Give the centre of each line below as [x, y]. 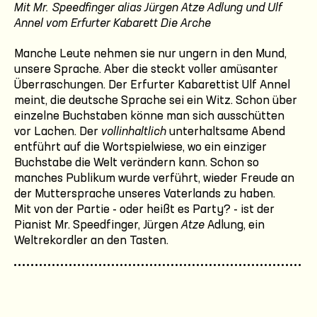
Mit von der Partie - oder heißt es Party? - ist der [144, 209]
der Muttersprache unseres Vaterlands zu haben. [145, 194]
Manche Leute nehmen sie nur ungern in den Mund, [150, 54]
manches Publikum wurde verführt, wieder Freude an [154, 178]
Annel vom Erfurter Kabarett [87, 23]
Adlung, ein [235, 225]
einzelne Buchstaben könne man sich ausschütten [149, 116]
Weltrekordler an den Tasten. [91, 241]
